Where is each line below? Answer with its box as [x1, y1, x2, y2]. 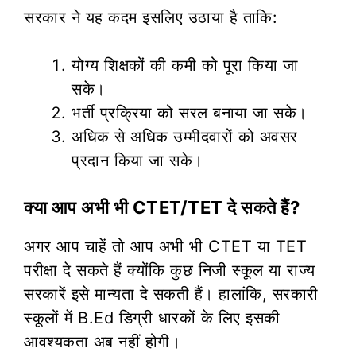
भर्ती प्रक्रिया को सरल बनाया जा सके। [72, 103, 308, 122]
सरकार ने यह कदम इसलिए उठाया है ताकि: [24, 7, 277, 27]
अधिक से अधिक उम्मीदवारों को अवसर [72, 126, 298, 146]
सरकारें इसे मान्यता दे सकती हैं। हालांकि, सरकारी [24, 284, 319, 304]
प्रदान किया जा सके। [72, 150, 203, 170]
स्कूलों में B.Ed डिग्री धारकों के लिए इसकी [24, 308, 281, 327]
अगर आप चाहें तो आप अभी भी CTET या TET [24, 236, 307, 256]
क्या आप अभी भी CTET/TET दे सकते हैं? [24, 196, 300, 218]
